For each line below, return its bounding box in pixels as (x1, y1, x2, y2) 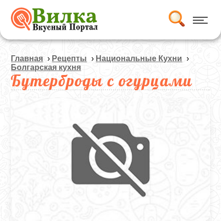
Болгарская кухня (11, 63, 81, 72)
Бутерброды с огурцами (11, 71, 193, 90)
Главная (11, 54, 43, 63)
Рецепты (52, 54, 87, 63)
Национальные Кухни (96, 54, 183, 63)
